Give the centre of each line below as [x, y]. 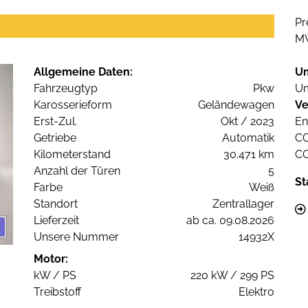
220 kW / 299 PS [232, 276]
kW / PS [55, 276]
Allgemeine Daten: [83, 72]
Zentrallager [243, 204]
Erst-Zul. [55, 122]
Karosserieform [73, 105]
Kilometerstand [72, 155]
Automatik [248, 138]
